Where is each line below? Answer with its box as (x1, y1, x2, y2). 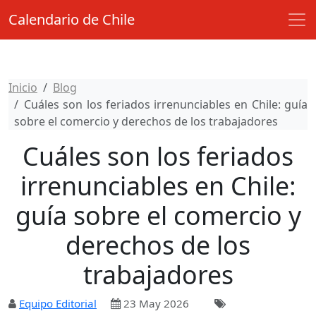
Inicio (8, 80, 37, 95)
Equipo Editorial (19, 296, 97, 310)
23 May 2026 (121, 296, 189, 310)
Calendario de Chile (8, 10, 135, 29)
